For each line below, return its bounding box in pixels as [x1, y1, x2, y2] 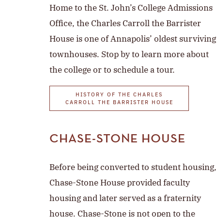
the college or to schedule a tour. [49, 64, 175, 76]
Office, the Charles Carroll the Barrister [49, 18, 201, 29]
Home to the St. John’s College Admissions [49, 2, 213, 14]
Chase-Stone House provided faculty [49, 177, 190, 188]
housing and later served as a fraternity [49, 193, 201, 204]
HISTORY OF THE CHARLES [76, 92, 163, 98]
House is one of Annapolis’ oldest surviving [49, 33, 216, 45]
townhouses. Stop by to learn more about [49, 49, 209, 60]
